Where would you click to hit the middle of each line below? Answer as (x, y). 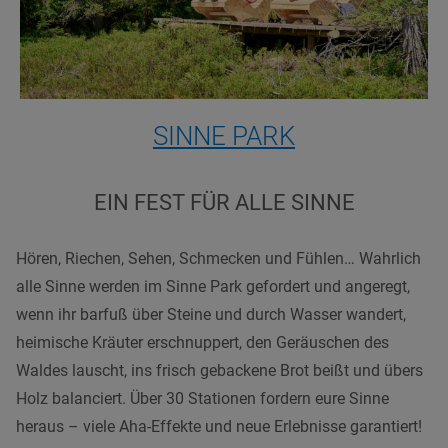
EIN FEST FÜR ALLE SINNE (224, 203)
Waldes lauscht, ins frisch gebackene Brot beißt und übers (219, 371)
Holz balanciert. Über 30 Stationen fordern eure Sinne (202, 399)
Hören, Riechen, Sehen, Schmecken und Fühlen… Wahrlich (218, 259)
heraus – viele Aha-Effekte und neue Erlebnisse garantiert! (219, 427)
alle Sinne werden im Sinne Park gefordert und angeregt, (213, 287)
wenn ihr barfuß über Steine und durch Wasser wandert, (211, 315)
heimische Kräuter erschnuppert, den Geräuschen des (202, 343)
